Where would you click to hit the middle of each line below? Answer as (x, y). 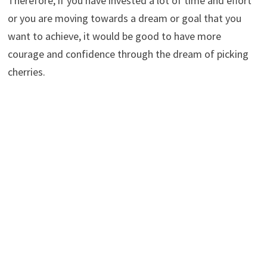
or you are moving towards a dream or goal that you (124, 18)
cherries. (26, 72)
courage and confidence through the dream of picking (128, 54)
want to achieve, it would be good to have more (114, 36)
